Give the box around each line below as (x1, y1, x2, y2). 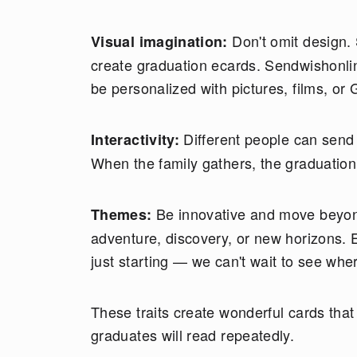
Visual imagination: (91, 31, 233, 52)
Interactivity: (91, 129, 180, 150)
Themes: (91, 204, 152, 225)
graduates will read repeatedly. (91, 324, 295, 345)
